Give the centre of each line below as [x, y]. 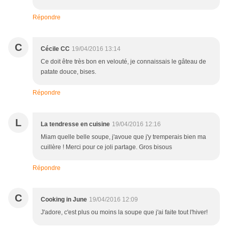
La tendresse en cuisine [75, 124]
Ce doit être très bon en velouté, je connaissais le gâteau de [123, 62]
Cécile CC [55, 49]
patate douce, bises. [68, 72]
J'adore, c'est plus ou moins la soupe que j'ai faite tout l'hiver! [124, 212]
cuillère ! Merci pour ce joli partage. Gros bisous [106, 147]
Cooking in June [64, 200]
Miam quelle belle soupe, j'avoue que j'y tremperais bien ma [123, 137]
